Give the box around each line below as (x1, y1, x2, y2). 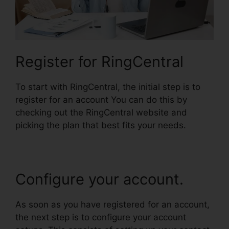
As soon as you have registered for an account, (15, 199, 210, 210)
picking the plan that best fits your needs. (15, 120, 186, 130)
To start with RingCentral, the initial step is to (15, 81, 200, 92)
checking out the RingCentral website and (15, 107, 187, 118)
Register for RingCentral (15, 52, 184, 71)
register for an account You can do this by (15, 94, 187, 105)
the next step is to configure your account (15, 212, 186, 222)
